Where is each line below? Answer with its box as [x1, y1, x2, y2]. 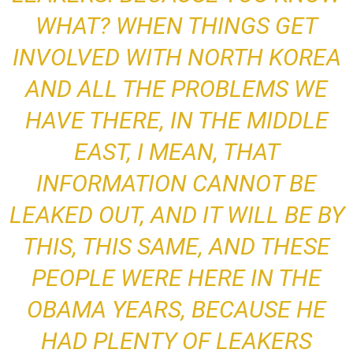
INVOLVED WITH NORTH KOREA [12, 43, 341, 72]
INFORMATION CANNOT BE [36, 169, 317, 198]
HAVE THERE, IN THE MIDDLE [24, 106, 329, 135]
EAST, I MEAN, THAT [73, 138, 280, 166]
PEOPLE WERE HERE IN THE [32, 264, 321, 292]
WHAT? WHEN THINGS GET [35, 12, 318, 40]
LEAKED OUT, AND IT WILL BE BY [9, 201, 344, 229]
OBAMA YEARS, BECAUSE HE [27, 295, 326, 324]
